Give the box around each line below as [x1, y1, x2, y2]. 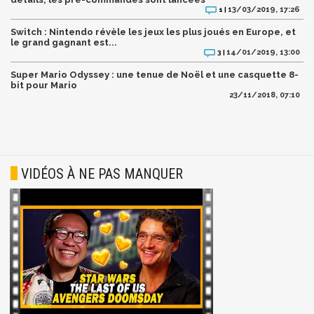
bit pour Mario [11, 79, 77, 90]
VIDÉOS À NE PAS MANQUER [21, 165, 183, 182]
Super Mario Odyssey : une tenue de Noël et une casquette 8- [11, 69, 299, 80]
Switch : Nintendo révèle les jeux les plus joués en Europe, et [11, 26, 296, 37]
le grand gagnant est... [11, 36, 117, 48]
